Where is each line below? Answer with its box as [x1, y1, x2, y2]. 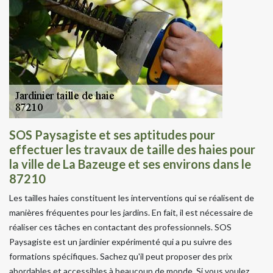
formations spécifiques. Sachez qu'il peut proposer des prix [9, 250, 232, 261]
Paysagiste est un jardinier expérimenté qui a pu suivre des [9, 236, 232, 247]
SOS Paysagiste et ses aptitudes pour [9, 127, 215, 142]
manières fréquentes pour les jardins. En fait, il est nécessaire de [9, 207, 253, 218]
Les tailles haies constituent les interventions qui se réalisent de [9, 192, 254, 203]
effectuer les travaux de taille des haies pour [9, 141, 255, 157]
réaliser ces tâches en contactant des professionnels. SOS [9, 221, 232, 232]
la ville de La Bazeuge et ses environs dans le [9, 156, 251, 171]
